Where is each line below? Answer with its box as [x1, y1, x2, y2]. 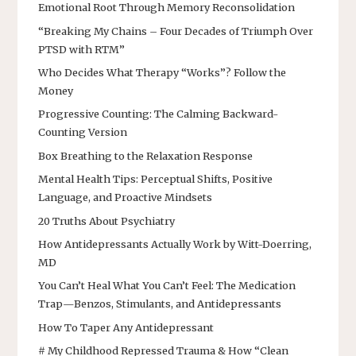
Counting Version [38, 126, 127, 139]
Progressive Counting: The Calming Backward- [38, 107, 278, 121]
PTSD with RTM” [38, 42, 125, 56]
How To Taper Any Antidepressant [38, 320, 214, 334]
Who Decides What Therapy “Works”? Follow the [38, 65, 286, 79]
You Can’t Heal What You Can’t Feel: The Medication [38, 279, 296, 292]
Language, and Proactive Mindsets [38, 191, 212, 204]
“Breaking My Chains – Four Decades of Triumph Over [38, 24, 313, 37]
